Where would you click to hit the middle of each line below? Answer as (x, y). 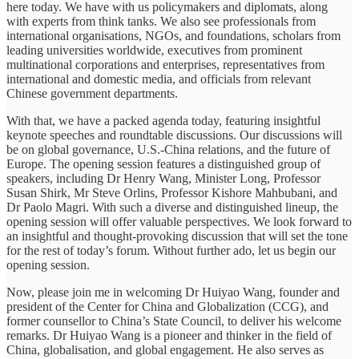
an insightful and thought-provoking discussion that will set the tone (177, 236)
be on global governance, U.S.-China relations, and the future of (168, 149)
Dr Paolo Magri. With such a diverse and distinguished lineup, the (172, 207)
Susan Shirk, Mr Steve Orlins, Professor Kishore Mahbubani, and (172, 192)
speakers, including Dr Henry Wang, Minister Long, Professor (163, 178)
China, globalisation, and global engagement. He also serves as (165, 349)
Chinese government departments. (92, 93)
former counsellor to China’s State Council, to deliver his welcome (174, 321)
